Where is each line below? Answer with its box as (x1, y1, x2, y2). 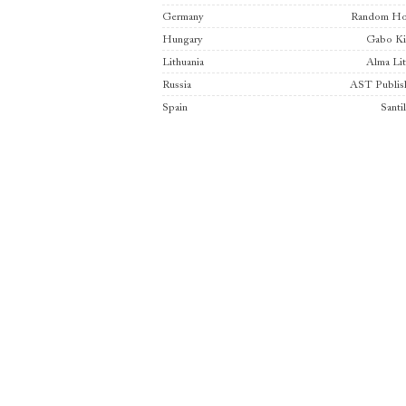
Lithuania (162, 56, 205, 68)
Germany (162, 11, 204, 23)
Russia (162, 79, 192, 91)
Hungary (162, 34, 203, 45)
